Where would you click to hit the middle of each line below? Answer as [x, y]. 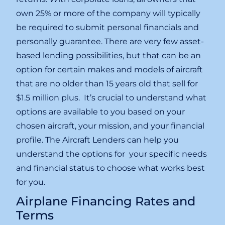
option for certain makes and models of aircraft [110, 70]
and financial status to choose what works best [111, 168]
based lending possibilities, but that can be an [109, 56]
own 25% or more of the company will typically [108, 14]
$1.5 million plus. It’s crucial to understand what [111, 98]
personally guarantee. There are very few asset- [110, 42]
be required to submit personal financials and [108, 28]
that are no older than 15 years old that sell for [107, 84]
